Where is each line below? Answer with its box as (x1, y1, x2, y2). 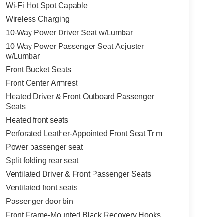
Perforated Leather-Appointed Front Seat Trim (5, 129, 162, 138)
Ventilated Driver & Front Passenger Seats (5, 170, 151, 178)
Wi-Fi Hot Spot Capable (5, 1, 88, 10)
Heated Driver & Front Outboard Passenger (5, 92, 154, 101)
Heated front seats (5, 115, 68, 124)
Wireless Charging (5, 15, 70, 23)
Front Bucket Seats (5, 65, 71, 74)
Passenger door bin (5, 197, 73, 205)
